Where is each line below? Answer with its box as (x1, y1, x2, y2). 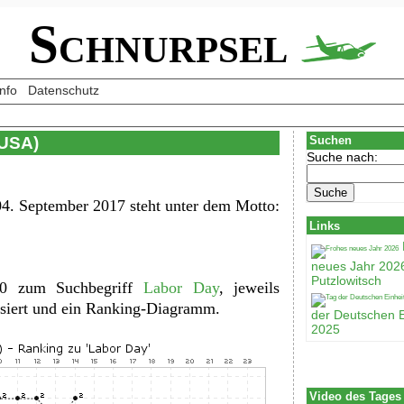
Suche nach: (307, 149, 379, 164)
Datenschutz (27, 83, 99, 97)
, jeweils (218, 279, 280, 298)
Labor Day (142, 279, 219, 298)
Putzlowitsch (311, 273, 382, 289)
